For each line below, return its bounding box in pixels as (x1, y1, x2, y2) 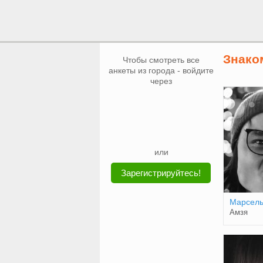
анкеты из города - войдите (109, 66, 214, 75)
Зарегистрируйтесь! (120, 168, 201, 178)
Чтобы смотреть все (123, 55, 200, 65)
